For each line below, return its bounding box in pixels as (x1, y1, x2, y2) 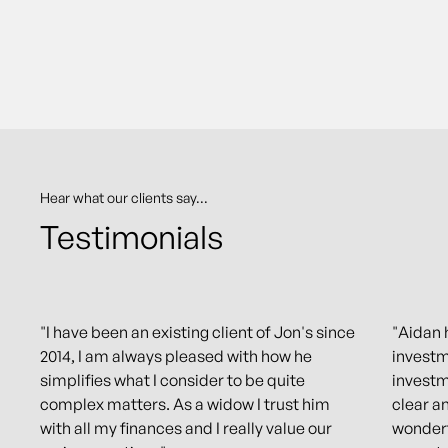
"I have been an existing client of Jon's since (40, 322, 355, 342)
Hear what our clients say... (40, 189, 208, 206)
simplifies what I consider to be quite (40, 370, 305, 390)
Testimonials (40, 217, 224, 257)
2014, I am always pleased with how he (40, 346, 312, 366)
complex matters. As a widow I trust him (40, 394, 330, 414)
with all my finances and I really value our (40, 418, 332, 438)
